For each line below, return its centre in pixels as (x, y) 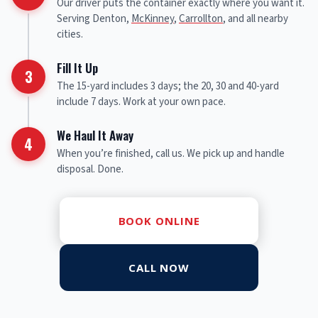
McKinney (153, 19)
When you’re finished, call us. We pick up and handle (171, 154)
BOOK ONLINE (159, 221)
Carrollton (201, 19)
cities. (70, 35)
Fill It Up (77, 68)
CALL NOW (159, 268)
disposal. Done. (90, 170)
